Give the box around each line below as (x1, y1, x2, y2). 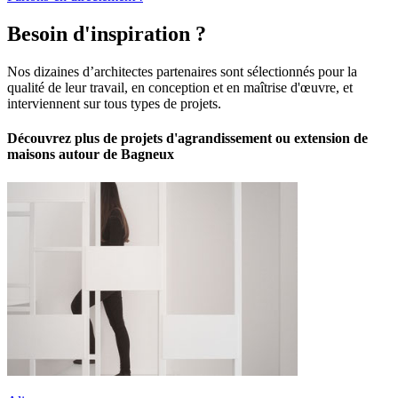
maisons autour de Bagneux (7, 147, 174, 163)
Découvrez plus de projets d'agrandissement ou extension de (7, 131, 368, 147)
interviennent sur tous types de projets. (7, 96, 221, 112)
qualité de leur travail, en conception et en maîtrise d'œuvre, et (7, 80, 353, 96)
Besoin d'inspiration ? (7, 22, 206, 46)
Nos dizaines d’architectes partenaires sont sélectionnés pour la (7, 64, 357, 80)
